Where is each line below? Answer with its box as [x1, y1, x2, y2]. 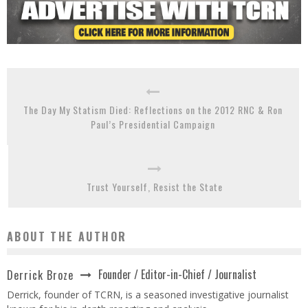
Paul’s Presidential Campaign [91, 117, 215, 132]
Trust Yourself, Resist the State [87, 179, 223, 195]
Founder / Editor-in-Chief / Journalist [98, 266, 256, 283]
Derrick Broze [7, 266, 74, 283]
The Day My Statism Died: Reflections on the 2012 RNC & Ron [23, 102, 283, 118]
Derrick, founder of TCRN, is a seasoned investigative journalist [7, 288, 289, 302]
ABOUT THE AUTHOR [7, 228, 127, 245]
